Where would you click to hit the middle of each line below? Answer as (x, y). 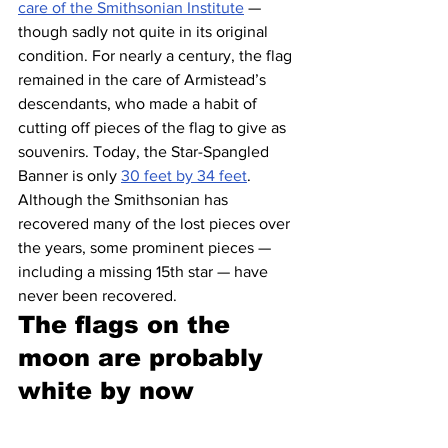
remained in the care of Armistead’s (144, 79)
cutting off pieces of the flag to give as (154, 127)
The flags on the (128, 324)
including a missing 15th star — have (145, 271)
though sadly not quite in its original (145, 31)
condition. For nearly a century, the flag (157, 55)
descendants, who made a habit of (139, 103)
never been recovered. (97, 295)
